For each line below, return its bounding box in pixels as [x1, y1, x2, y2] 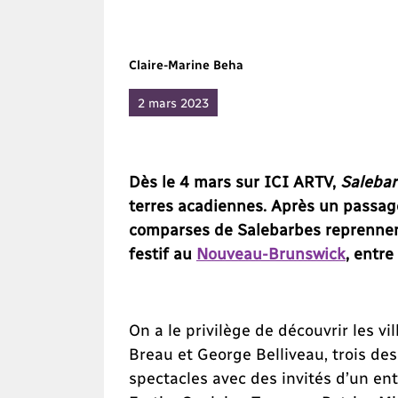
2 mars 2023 [138, 95, 209, 111]
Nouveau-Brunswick [196, 243, 346, 263]
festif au [129, 243, 196, 263]
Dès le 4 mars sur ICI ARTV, [129, 171, 340, 191]
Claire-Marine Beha [129, 57, 243, 73]
